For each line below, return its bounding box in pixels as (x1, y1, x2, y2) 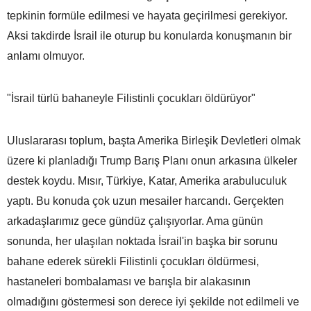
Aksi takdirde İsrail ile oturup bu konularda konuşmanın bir (7, 29, 292, 42)
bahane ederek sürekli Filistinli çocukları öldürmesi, (7, 255, 259, 267)
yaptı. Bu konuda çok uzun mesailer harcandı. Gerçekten (7, 194, 284, 207)
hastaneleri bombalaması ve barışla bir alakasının (7, 275, 251, 287)
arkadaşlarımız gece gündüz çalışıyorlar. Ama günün (7, 215, 263, 227)
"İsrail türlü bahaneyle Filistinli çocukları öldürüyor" (7, 92, 255, 104)
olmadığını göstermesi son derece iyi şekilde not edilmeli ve (7, 295, 299, 308)
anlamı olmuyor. (7, 49, 85, 62)
